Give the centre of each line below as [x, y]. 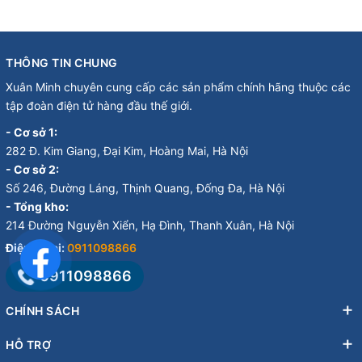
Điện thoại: [36, 247]
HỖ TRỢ [28, 344]
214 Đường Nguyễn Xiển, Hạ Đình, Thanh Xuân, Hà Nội [150, 225]
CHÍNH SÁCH [42, 310]
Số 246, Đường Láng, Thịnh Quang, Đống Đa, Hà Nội [145, 187]
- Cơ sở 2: [32, 169]
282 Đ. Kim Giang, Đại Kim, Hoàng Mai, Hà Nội [127, 150]
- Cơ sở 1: [32, 132]
